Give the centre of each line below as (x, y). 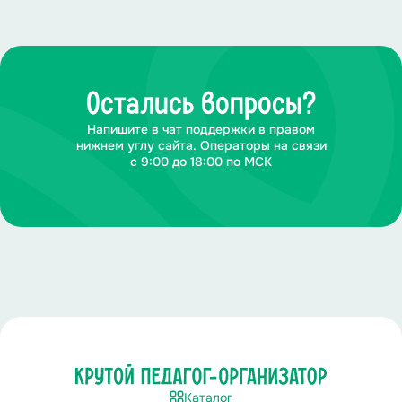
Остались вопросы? (201, 105)
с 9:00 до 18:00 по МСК (201, 162)
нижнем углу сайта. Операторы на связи (201, 145)
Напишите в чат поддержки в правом (201, 129)
